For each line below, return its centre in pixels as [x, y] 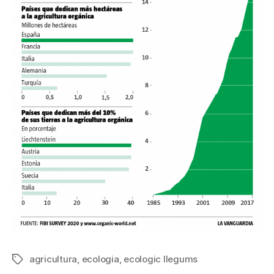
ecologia [100, 259]
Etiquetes [32, 260]
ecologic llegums [161, 259]
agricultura [54, 259]
